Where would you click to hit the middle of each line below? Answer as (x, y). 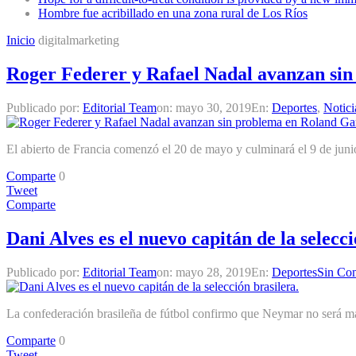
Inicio (21, 40)
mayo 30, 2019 (213, 107)
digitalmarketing (79, 40)
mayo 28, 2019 (213, 272)
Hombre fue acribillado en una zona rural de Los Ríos (173, 13)
